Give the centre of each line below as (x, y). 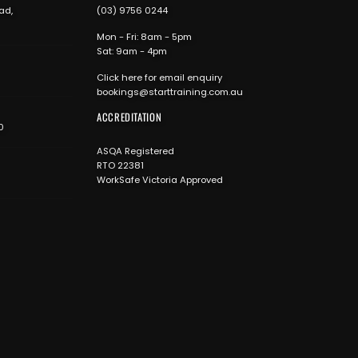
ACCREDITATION (129, 117)
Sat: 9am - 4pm (132, 51)
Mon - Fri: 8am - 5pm (144, 36)
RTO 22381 (120, 165)
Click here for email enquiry (159, 77)
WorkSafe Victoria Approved (160, 179)
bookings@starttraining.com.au (170, 91)
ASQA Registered (135, 151)
